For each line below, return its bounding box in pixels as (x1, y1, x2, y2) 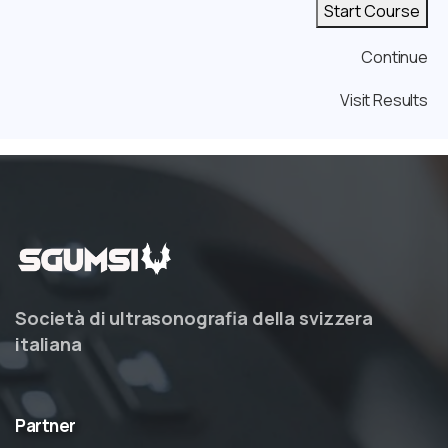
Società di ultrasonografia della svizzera (15, 305, 373, 330)
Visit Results (340, 88, 428, 111)
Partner (15, 413, 76, 437)
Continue (361, 45, 428, 68)
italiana (15, 331, 82, 356)
